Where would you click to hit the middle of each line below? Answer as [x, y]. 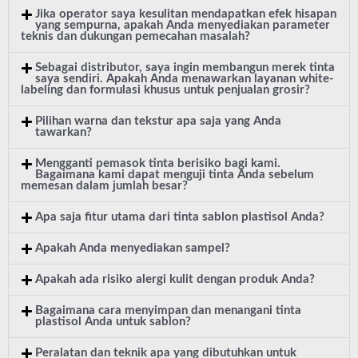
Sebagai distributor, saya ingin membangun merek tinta [185, 68]
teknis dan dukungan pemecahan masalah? [135, 36]
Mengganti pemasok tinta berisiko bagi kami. [157, 163]
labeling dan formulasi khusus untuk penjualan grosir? [165, 90]
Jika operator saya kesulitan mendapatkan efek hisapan [185, 14]
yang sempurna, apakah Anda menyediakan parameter [182, 25]
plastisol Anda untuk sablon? [113, 322]
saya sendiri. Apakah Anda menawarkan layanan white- [184, 79]
